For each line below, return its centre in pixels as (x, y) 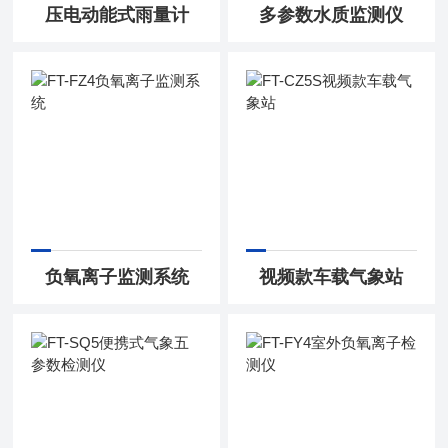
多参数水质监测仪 (331, 15)
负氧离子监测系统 (116, 277)
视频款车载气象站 (331, 277)
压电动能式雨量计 (116, 15)
